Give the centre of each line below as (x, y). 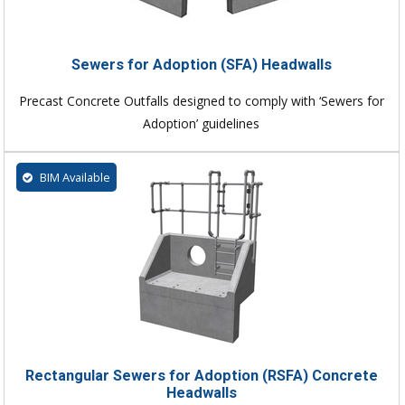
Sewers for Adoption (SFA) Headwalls (201, 64)
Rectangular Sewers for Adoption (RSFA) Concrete (201, 375)
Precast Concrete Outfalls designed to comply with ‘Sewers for (201, 100)
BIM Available (73, 177)
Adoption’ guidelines (202, 123)
